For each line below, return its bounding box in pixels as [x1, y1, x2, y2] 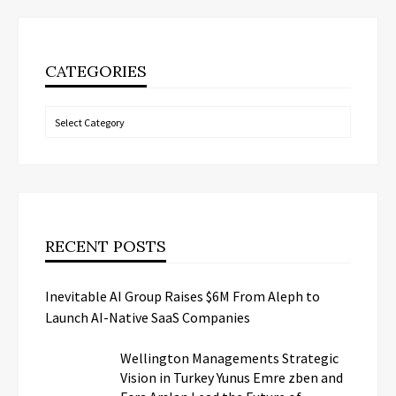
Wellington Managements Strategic [120, 349, 339, 368]
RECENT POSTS [45, 236, 166, 257]
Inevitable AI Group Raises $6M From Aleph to [45, 287, 320, 306]
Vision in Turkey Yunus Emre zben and [120, 369, 343, 387]
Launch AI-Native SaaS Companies [45, 308, 250, 327]
